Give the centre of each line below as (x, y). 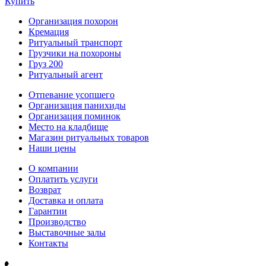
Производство (57, 221)
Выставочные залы (67, 232)
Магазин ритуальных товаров (89, 137)
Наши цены (52, 148)
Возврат (45, 189)
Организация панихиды (77, 105)
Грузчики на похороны (75, 53)
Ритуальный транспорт (75, 42)
